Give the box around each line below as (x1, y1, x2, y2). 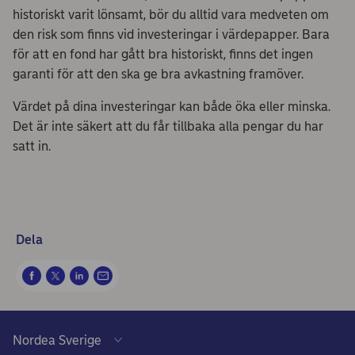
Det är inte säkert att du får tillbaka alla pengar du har (13, 119, 323, 134)
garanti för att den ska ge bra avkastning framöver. (13, 67, 303, 82)
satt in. (13, 139, 51, 154)
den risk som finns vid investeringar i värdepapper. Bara (13, 27, 330, 42)
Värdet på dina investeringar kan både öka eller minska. (13, 99, 330, 114)
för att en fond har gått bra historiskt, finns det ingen (13, 47, 313, 62)
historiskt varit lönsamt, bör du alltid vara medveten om (13, 7, 329, 22)
